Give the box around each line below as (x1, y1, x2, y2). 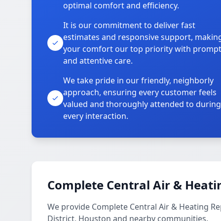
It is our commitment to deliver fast (63, 20, 195, 31)
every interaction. (63, 110, 128, 121)
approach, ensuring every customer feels (63, 87, 217, 98)
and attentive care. (63, 55, 133, 66)
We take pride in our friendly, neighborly (63, 75, 214, 86)
